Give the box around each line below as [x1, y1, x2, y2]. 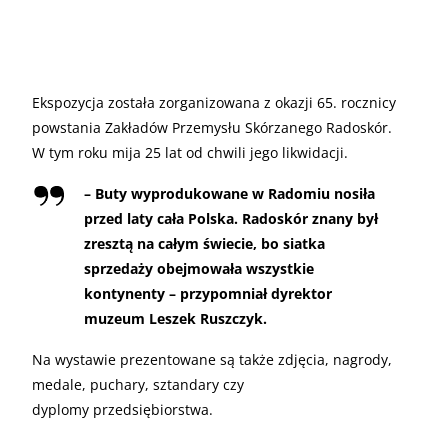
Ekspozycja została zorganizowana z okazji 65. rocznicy [32, 92, 396, 112]
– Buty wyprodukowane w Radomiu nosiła [84, 183, 375, 203]
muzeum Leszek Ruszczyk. [84, 308, 267, 328]
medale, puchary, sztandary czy [32, 374, 244, 394]
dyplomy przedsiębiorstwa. [32, 399, 213, 419]
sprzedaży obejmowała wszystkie [84, 258, 314, 278]
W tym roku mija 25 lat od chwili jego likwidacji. [32, 142, 348, 162]
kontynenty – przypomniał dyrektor [84, 283, 332, 303]
